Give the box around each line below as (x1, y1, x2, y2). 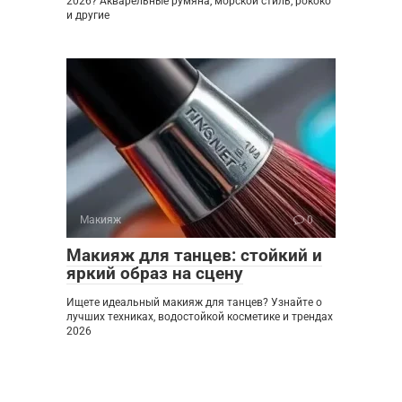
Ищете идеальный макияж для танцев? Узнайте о (66, 295, 322, 309)
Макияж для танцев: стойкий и (66, 244, 322, 266)
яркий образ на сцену (66, 262, 243, 284)
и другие (66, 8, 109, 22)
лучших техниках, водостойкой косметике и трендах (66, 310, 333, 323)
